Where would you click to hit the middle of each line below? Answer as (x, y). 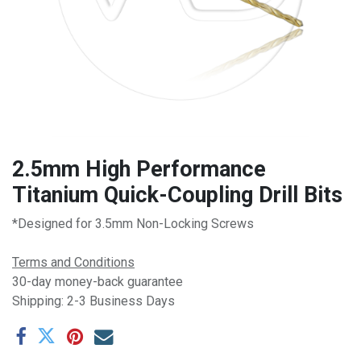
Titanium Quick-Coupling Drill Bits (177, 195)
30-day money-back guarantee (98, 282)
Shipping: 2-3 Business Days (93, 301)
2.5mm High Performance (139, 170)
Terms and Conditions (73, 263)
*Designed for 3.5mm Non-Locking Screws (133, 224)
